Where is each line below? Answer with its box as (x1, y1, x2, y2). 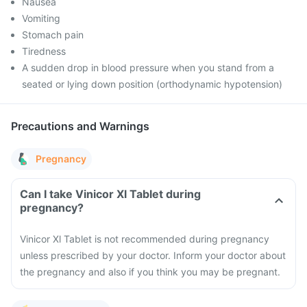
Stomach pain (22, 29, 84, 40)
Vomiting (22, 12, 60, 24)
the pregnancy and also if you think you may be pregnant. (20, 266, 280, 278)
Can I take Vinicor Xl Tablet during (20, 187, 201, 201)
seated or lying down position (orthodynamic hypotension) (22, 78, 282, 90)
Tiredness (22, 45, 66, 57)
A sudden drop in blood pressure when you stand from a (22, 62, 274, 73)
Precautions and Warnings (11, 119, 149, 133)
